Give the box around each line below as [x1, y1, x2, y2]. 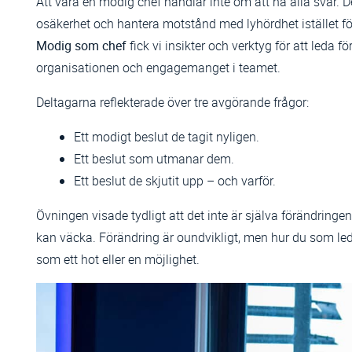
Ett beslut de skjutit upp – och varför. [74, 172, 277, 190]
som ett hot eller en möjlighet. [36, 251, 200, 269]
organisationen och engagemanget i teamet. [36, 59, 281, 77]
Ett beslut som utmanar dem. [74, 150, 235, 168]
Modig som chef [36, 37, 127, 55]
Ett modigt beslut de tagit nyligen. [74, 128, 260, 146]
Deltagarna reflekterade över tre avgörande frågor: [36, 93, 310, 112]
